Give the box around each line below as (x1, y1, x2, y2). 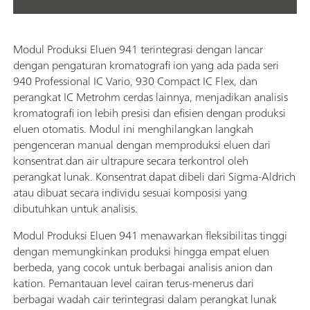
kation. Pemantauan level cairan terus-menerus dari (13, 273, 254, 293)
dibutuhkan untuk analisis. (13, 199, 138, 219)
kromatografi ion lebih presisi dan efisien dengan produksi (13, 103, 286, 123)
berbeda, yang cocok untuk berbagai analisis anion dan (13, 257, 273, 277)
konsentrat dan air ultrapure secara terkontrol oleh (13, 151, 248, 171)
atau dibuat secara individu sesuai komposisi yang (13, 183, 247, 203)
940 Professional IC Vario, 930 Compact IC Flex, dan (13, 71, 257, 91)
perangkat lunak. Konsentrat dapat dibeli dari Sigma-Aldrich (13, 167, 295, 187)
